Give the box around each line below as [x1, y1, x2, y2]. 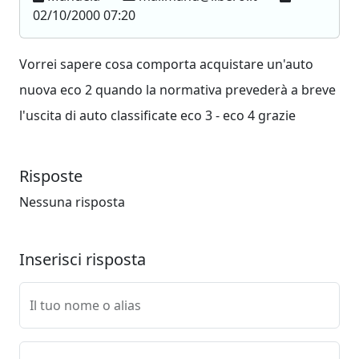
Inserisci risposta [19, 248, 146, 270]
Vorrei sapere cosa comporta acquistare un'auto [19, 55, 313, 73]
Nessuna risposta [19, 193, 125, 211]
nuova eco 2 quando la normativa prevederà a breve [19, 81, 336, 99]
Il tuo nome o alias [30, 296, 141, 314]
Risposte [19, 165, 83, 187]
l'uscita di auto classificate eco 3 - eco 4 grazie [19, 107, 296, 124]
